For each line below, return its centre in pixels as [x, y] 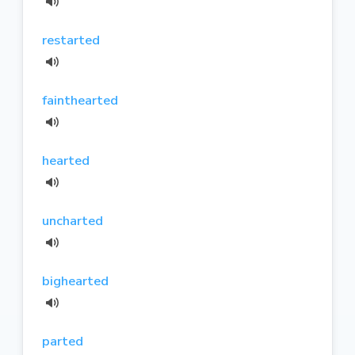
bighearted [75, 281]
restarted [71, 40]
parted [63, 341]
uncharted [73, 220]
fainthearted [80, 100]
